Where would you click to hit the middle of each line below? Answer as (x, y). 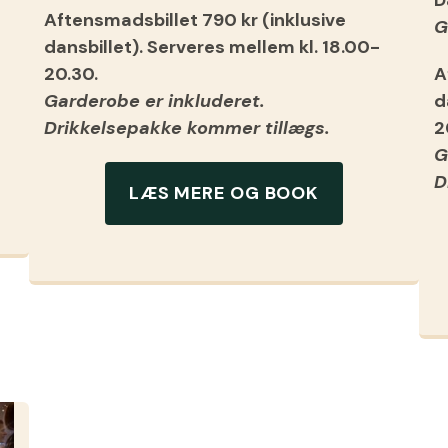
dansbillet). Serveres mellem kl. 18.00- (212, 46)
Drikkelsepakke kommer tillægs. (187, 127)
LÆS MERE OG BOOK (224, 193)
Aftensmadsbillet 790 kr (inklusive (195, 19)
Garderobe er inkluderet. (154, 100)
